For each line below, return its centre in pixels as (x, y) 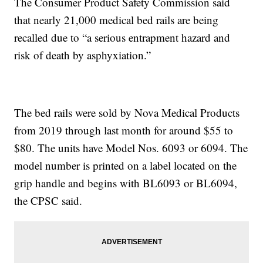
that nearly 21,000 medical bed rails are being (117, 20)
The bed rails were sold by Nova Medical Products (127, 113)
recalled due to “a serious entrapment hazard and (122, 38)
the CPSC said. (48, 201)
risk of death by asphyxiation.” (83, 55)
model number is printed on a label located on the (126, 166)
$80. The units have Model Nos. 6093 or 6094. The (131, 148)
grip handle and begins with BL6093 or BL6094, (126, 183)
